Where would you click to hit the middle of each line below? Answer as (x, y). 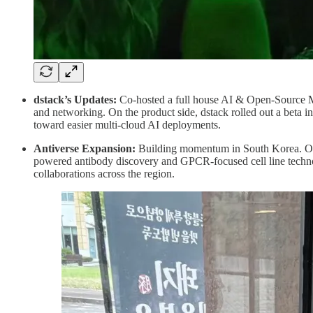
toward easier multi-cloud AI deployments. (127, 125)
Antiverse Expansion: (86, 149)
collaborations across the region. (104, 174)
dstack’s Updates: (75, 100)
